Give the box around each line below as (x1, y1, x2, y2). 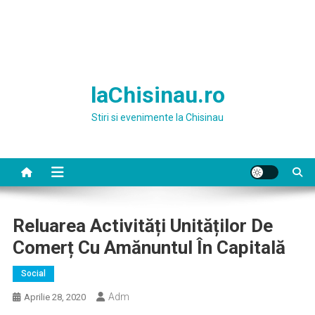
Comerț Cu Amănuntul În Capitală (12, 237, 285, 258)
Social (20, 269, 46, 278)
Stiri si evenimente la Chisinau (91, 112, 224, 123)
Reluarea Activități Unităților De (12, 215, 273, 236)
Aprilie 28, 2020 (23, 292, 86, 302)
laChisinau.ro (90, 82, 225, 108)
